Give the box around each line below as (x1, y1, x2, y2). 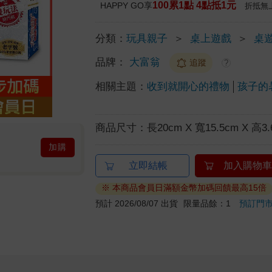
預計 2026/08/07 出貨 (95, 198, 178, 208)
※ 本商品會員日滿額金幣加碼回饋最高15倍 (101, 182, 267, 192)
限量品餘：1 (183, 198, 240, 208)
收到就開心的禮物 (147, 80, 230, 92)
